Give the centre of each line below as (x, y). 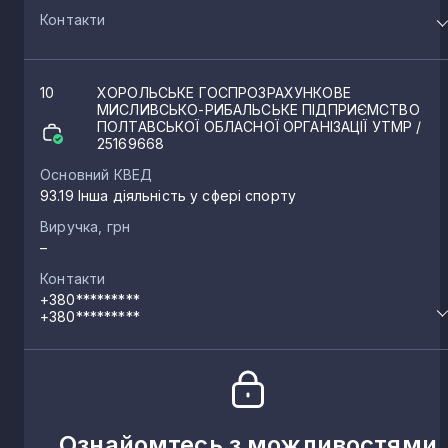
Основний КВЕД (96, 174)
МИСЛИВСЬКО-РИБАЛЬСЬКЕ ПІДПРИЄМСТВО (258, 109)
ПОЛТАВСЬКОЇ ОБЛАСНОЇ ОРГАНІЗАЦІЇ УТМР (257, 126)
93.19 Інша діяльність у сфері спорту (168, 195)
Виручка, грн (85, 226)
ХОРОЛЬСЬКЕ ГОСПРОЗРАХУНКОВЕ (224, 92)
